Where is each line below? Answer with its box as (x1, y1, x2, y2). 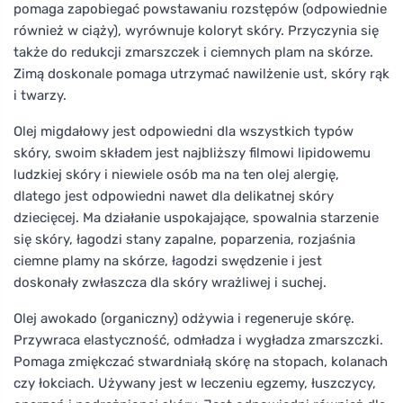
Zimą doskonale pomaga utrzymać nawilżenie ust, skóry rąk (13, 65, 390, 82)
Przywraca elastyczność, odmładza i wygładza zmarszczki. (13, 331, 383, 348)
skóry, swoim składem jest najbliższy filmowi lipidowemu (13, 144, 371, 161)
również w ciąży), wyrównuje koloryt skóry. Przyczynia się (13, 22, 379, 39)
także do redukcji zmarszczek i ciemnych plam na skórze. (13, 43, 373, 60)
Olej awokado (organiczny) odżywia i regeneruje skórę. (13, 309, 354, 327)
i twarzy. (13, 86, 67, 103)
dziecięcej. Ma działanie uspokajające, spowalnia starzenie (13, 209, 379, 226)
